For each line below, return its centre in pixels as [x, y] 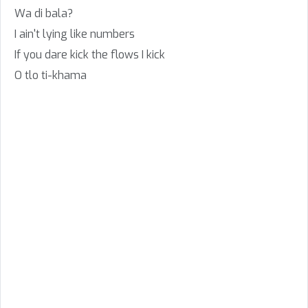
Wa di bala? [44, 13]
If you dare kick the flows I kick [90, 55]
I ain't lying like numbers [75, 34]
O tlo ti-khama [51, 75]
